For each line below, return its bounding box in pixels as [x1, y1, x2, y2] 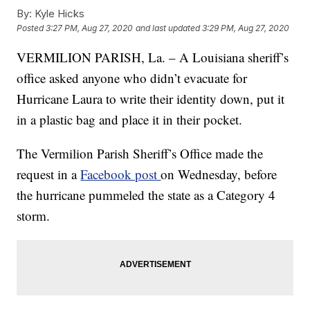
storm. [17, 206, 51, 224]
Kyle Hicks [32, 6, 85, 20]
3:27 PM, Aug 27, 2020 [46, 22, 134, 33]
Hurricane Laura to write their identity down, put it [17, 89, 285, 107]
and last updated [136, 22, 201, 33]
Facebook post [80, 165, 161, 183]
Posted [17, 22, 46, 33]
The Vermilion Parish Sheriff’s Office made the [17, 144, 264, 162]
